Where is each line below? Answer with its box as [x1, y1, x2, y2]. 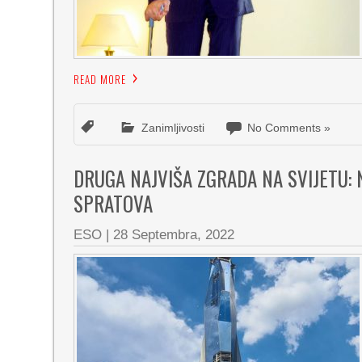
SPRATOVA [74, 188, 154, 218]
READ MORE [74, 71, 127, 87]
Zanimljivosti [141, 121, 205, 134]
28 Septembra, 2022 [113, 227, 235, 242]
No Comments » [247, 121, 331, 134]
